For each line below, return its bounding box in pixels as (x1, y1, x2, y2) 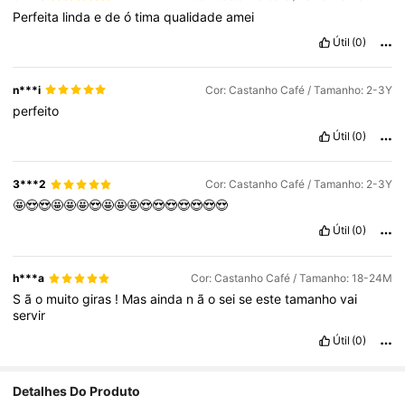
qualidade (164, 9, 227, 25)
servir (13, 307, 46, 324)
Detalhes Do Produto (13, 383, 141, 400)
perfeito (13, 103, 60, 119)
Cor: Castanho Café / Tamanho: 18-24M (190, 271, 392, 286)
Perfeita (13, 9, 63, 25)
